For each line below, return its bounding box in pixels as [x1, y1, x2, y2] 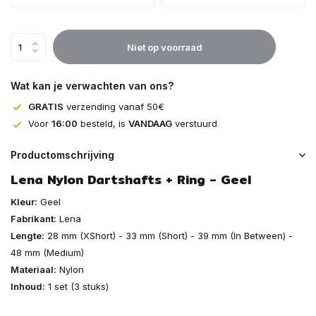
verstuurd [172, 118, 217, 130]
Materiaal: [11, 263, 56, 275]
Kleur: [11, 195, 37, 207]
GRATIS [28, 101, 63, 112]
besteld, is [78, 118, 128, 130]
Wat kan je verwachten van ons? [11, 80, 174, 92]
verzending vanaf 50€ [63, 101, 164, 112]
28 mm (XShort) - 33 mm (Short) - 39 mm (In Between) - [44, 229, 293, 241]
